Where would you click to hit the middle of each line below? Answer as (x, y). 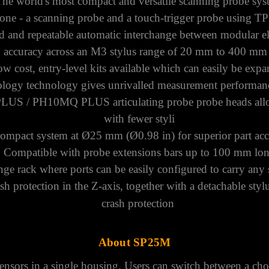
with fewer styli (140, 118)
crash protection (138, 203)
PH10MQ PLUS (71, 101)
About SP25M (134, 242)
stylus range (138, 51)
